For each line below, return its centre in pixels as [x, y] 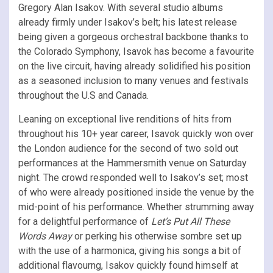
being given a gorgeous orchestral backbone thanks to [133, 37]
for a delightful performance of [85, 221]
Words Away [45, 236]
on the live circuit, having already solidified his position [134, 66]
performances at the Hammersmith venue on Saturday [133, 163]
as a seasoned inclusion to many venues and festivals [133, 80]
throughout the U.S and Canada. [83, 95]
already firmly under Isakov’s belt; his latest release [128, 22]
